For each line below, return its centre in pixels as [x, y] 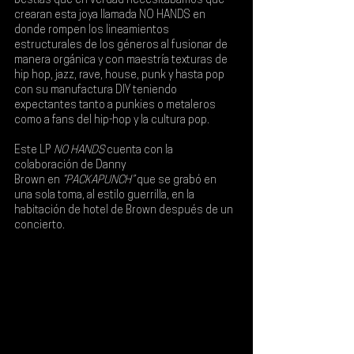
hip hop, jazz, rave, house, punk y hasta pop [121, 76]
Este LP [34, 151]
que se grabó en [177, 181]
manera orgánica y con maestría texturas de [122, 61]
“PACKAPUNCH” [97, 181]
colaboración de [55, 166]
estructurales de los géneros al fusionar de [122, 46]
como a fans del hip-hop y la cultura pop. [112, 121]
